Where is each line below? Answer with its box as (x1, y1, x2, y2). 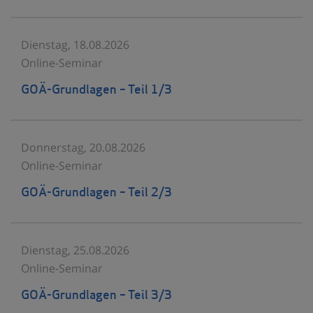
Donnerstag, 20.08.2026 (21, 139, 145, 155)
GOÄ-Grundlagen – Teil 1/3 (21, 83, 172, 97)
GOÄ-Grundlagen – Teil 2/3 (21, 186, 172, 200)
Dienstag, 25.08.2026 (21, 242, 129, 258)
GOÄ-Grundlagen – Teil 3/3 (21, 289, 172, 303)
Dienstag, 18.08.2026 (21, 36, 129, 52)
